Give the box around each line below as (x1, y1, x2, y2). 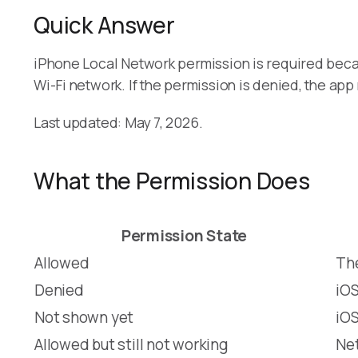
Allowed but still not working (34, 333, 229, 355)
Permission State (121, 225, 248, 246)
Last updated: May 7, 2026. (34, 112, 203, 132)
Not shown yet (34, 306, 134, 328)
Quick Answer (34, 9, 175, 40)
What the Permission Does (34, 165, 310, 196)
